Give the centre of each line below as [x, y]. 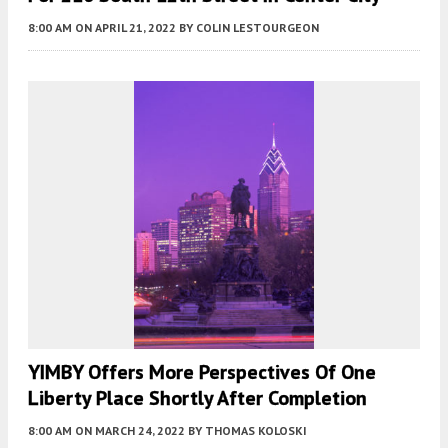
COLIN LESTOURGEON [257, 27]
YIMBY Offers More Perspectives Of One [202, 371]
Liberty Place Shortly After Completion [197, 397]
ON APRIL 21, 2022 [125, 27]
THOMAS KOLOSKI [256, 430]
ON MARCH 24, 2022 [130, 430]
